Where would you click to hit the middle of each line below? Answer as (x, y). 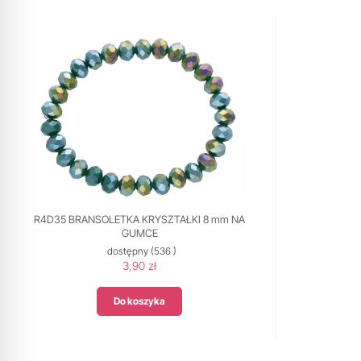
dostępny (127, 251)
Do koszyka (140, 301)
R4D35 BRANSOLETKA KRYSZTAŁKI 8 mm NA (140, 219)
